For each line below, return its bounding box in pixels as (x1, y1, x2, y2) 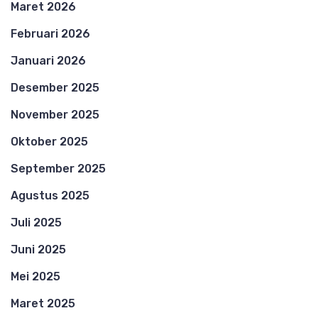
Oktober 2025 (11, 134, 88, 148)
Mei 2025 (11, 269, 60, 283)
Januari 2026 (11, 53, 86, 67)
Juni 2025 (11, 242, 66, 256)
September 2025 (11, 161, 106, 175)
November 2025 (11, 107, 99, 121)
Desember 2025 (11, 80, 99, 94)
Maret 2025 (11, 296, 75, 310)
